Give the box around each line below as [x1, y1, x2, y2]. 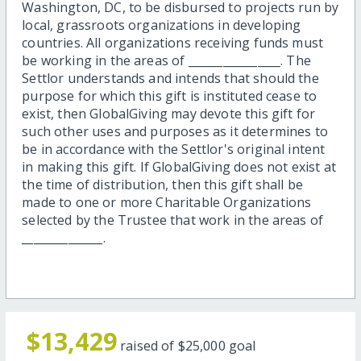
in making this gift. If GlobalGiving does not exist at [22, 158, 336, 176]
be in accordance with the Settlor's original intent [22, 140, 326, 159]
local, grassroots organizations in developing [22, 16, 301, 35]
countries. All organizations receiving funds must [22, 34, 324, 52]
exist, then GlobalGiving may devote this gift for [22, 105, 316, 123]
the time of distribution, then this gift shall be [22, 176, 304, 194]
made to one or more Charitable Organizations [22, 193, 312, 212]
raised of [120, 337, 178, 355]
